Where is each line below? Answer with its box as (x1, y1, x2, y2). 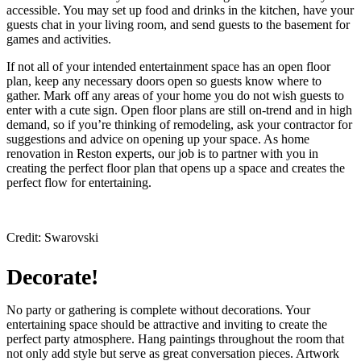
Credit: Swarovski (6, 230, 98, 245)
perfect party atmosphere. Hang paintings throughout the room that (6, 331, 344, 346)
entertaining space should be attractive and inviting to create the (6, 317, 327, 331)
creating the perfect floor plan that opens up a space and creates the (6, 161, 345, 176)
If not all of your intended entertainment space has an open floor (6, 60, 330, 74)
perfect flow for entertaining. (6, 176, 158, 190)
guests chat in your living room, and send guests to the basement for (6, 18, 350, 32)
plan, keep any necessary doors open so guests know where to (6, 74, 322, 89)
